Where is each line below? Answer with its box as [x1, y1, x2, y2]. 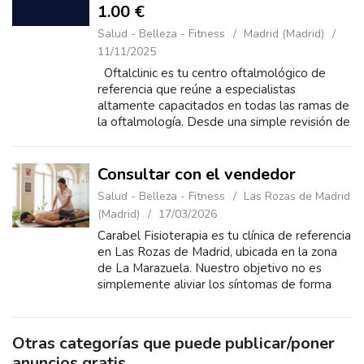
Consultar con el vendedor [97, 163, 296, 185]
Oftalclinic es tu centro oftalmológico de [97, 65, 326, 81]
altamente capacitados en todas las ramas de [97, 97, 349, 114]
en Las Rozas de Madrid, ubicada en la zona [97, 244, 337, 260]
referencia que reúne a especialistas [97, 81, 296, 97]
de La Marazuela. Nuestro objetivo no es [97, 260, 322, 276]
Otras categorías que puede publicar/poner [12, 332, 335, 354]
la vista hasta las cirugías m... [97, 130, 253, 146]
